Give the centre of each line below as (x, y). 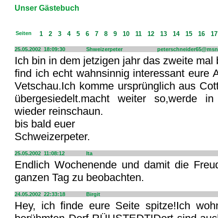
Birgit (93, 194)
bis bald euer (45, 124)
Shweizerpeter (104, 49)
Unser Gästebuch (47, 8)
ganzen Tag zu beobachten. (79, 177)
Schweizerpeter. (52, 136)
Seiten (21, 33)
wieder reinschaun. (59, 111)
